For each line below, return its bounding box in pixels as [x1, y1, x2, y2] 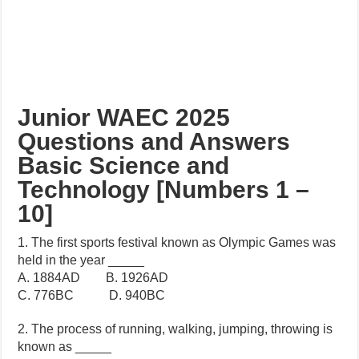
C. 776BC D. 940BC [18, 288, 166, 303]
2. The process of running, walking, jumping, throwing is [18, 322, 333, 337]
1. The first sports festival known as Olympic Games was [18, 236, 337, 250]
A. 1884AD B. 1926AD [18, 271, 169, 285]
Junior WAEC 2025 [18, 104, 231, 131]
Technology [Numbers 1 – [18, 176, 310, 204]
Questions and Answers [18, 128, 291, 155]
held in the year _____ [18, 253, 145, 268]
